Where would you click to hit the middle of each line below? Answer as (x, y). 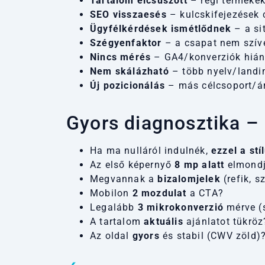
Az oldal (111, 235)
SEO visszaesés (128, 14)
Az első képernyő (132, 164)
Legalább (114, 207)
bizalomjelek (189, 179)
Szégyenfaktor (126, 43)
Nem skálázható (130, 71)
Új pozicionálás (127, 85)
